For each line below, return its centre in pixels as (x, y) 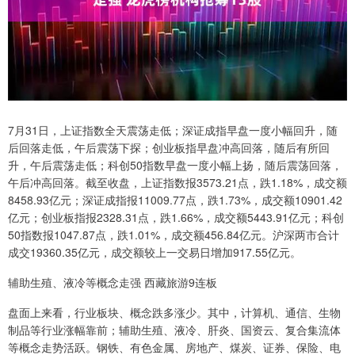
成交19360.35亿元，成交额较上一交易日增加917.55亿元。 (155, 252)
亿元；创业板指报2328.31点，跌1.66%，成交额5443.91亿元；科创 (176, 218)
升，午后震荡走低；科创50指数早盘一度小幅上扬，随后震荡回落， (175, 165)
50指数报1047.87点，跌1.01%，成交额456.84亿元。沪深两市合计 (174, 235)
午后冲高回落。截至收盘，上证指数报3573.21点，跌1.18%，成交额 (177, 183)
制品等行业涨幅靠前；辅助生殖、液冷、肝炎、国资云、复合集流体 (174, 330)
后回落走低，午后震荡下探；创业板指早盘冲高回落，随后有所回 (169, 148)
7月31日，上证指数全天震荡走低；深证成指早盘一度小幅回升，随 (173, 130)
